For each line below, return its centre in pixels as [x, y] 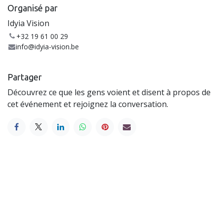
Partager [25, 77]
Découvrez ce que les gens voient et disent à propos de [109, 92]
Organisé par [33, 8]
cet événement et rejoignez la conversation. [88, 104]
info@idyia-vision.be [48, 46]
